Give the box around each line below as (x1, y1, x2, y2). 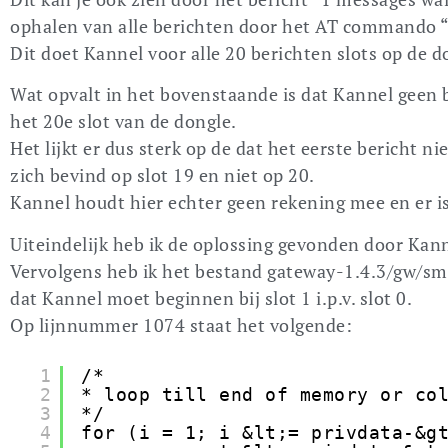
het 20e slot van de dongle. (10, 109, 237, 134)
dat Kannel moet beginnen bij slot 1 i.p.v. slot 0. (10, 285, 412, 310)
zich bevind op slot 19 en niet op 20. (10, 163, 315, 188)
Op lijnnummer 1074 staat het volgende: (10, 312, 352, 337)
